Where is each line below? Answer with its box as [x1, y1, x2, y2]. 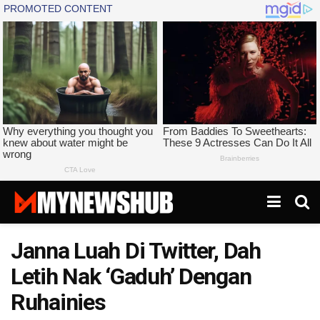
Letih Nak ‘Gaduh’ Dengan [11, 263, 251, 291]
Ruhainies [11, 289, 106, 316]
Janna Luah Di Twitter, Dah [11, 237, 261, 265]
